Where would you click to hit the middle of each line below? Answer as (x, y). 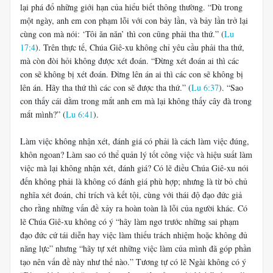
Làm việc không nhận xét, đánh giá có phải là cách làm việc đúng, (135, 141)
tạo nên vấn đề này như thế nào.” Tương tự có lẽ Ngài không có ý (133, 262)
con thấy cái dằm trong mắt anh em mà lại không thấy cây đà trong (136, 101)
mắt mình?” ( (43, 114)
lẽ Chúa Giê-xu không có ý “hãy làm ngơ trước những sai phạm (129, 222)
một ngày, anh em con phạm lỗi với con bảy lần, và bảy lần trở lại (134, 20)
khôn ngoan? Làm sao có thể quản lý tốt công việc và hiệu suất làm (136, 154)
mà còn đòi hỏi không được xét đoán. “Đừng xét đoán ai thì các (129, 61)
